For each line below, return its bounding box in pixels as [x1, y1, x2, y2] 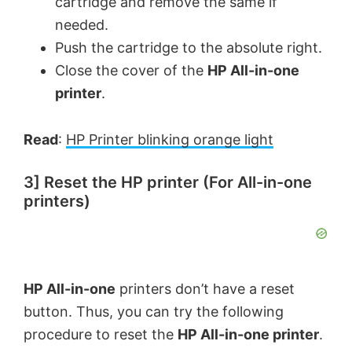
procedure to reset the [24, 326, 178, 343]
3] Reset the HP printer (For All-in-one [24, 173, 312, 192]
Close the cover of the [55, 62, 207, 79]
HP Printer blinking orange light [66, 131, 273, 148]
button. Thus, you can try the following [24, 303, 284, 321]
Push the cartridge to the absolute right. [55, 39, 322, 57]
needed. [55, 16, 108, 34]
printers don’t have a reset [115, 280, 295, 298]
